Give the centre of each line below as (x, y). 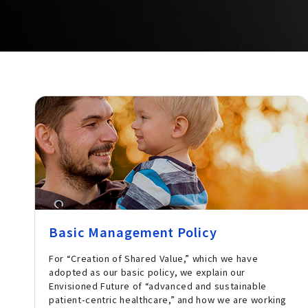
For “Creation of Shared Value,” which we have (154, 258)
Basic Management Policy (133, 232)
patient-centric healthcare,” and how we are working (168, 300)
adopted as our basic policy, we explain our (147, 272)
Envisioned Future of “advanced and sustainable (158, 286)
